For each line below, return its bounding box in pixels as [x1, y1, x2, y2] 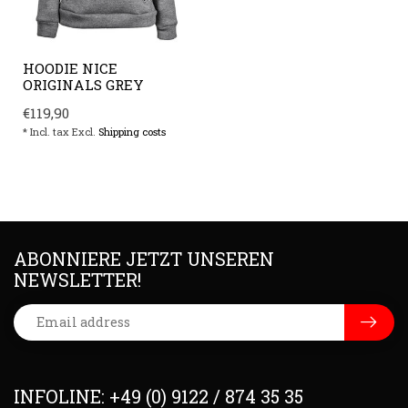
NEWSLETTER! [14, 267, 141, 291]
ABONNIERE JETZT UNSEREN [14, 246, 274, 270]
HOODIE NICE [23, 58, 117, 77]
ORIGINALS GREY [23, 75, 144, 94]
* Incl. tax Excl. [23, 124, 98, 138]
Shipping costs [98, 124, 166, 138]
